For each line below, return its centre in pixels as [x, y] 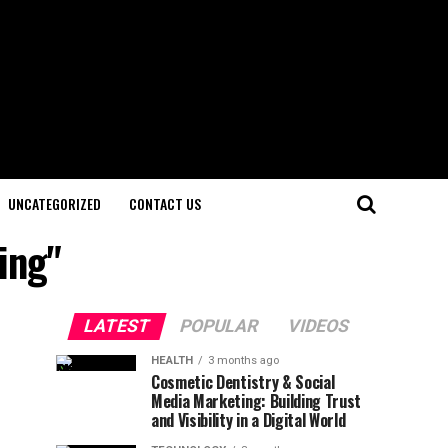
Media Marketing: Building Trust [256, 401]
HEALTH [172, 360]
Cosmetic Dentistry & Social [243, 382]
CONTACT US [165, 203]
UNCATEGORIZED [54, 203]
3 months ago [243, 360]
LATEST [116, 326]
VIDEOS [318, 326]
